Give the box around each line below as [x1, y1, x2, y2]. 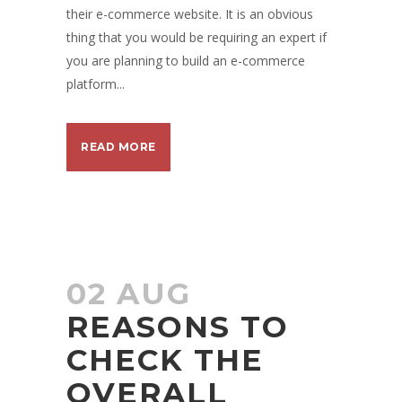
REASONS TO [66, 309, 289, 345]
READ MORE [81, 140, 156, 153]
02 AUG [66, 275, 191, 311]
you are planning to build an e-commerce [66, 52, 305, 69]
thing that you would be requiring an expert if [66, 29, 327, 46]
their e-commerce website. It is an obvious [66, 5, 313, 22]
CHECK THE [66, 342, 264, 378]
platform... [66, 75, 125, 92]
